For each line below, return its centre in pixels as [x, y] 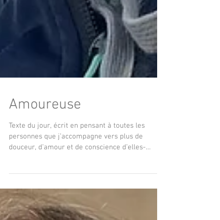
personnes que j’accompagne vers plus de [76, 201]
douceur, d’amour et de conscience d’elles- [77, 212]
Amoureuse [45, 170]
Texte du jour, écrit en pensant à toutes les [77, 191]
